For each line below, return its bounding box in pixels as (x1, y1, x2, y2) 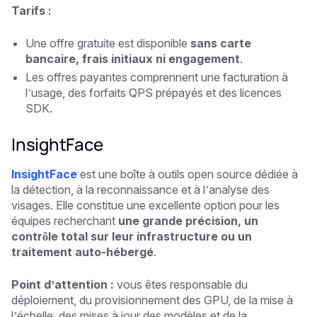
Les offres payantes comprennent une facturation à (25, 69, 288, 84)
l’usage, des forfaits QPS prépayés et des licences (25, 85, 282, 100)
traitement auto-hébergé (11, 244, 154, 259)
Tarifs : (11, 3, 52, 18)
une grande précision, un (118, 213, 258, 228)
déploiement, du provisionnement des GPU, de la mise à (11, 292, 293, 307)
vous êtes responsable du (114, 277, 248, 292)
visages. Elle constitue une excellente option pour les (11, 197, 279, 212)
